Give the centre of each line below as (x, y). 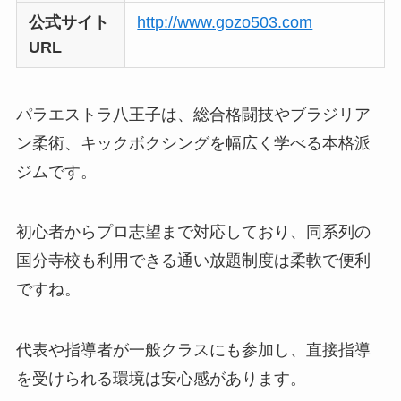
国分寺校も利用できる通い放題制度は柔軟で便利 (193, 261)
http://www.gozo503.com (225, 22)
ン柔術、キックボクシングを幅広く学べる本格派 (193, 143)
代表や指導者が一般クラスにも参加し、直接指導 (193, 350)
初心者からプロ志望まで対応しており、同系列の (193, 232)
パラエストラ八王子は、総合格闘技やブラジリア (193, 114)
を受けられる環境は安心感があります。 (161, 379)
